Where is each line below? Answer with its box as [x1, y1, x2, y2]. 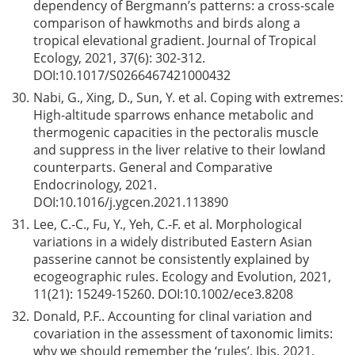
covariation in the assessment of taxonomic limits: [33, 325, 333, 342]
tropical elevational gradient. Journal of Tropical [33, 32, 316, 49]
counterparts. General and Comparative [33, 158, 273, 176]
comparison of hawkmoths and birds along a [33, 14, 300, 32]
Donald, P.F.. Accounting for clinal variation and [33, 307, 312, 325]
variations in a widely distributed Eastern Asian [33, 233, 312, 250]
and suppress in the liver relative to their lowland [33, 141, 326, 158]
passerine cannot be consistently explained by [33, 250, 309, 268]
